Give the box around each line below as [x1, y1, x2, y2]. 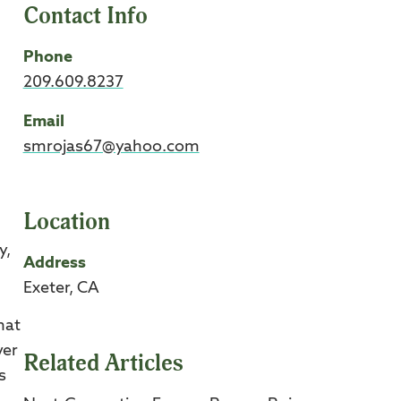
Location [22, 207, 110, 236]
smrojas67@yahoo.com [22, 138, 200, 155]
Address [22, 254, 86, 271]
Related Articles [22, 348, 183, 378]
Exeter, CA [22, 279, 99, 296]
